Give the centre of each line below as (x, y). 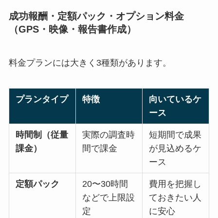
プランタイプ (42, 99)
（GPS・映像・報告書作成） (72, 29)
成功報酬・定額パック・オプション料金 (96, 16)
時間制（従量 (42, 135)
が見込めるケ (175, 148)
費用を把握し (175, 184)
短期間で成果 (175, 135)
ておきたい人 (175, 197)
